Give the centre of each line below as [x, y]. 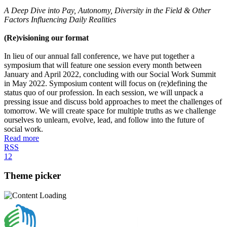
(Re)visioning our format [46, 37]
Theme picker [32, 176]
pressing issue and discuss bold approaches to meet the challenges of [113, 101]
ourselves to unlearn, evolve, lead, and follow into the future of [104, 120]
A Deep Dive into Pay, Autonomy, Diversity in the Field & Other [107, 10]
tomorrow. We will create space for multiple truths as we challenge [110, 110]
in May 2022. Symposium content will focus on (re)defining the [106, 83]
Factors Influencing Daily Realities [60, 19]
